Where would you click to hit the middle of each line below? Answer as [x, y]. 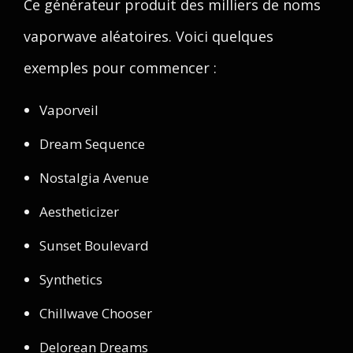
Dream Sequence [92, 144]
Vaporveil [69, 110]
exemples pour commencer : [120, 68]
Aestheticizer [79, 212]
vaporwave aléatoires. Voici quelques [149, 36]
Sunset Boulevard [94, 245]
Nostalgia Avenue [94, 178]
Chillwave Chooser [96, 313]
